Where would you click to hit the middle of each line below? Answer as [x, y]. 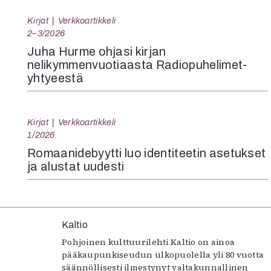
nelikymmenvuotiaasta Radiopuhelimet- [137, 65]
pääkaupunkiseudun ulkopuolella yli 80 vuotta [163, 255]
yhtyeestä [55, 78]
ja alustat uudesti [76, 166]
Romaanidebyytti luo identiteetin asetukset [147, 153]
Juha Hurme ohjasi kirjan [97, 51]
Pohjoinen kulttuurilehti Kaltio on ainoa [149, 242]
